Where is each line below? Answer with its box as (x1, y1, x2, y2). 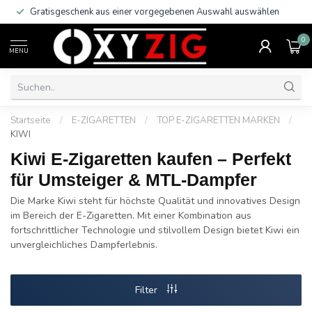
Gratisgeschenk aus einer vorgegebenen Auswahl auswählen (30, 6, 279, 18)
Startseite (10, 114, 51, 127)
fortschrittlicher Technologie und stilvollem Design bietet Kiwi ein (10, 224, 299, 237)
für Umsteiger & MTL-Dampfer (10, 170, 257, 189)
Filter (135, 283, 160, 297)
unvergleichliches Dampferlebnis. (10, 238, 157, 251)
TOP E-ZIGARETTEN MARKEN (157, 114, 280, 127)
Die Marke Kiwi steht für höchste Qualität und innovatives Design (10, 194, 300, 208)
